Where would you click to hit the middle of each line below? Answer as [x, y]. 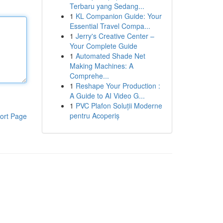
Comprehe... [89, 76]
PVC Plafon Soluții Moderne [119, 106]
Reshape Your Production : [118, 86]
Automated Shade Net [110, 56]
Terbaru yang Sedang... [107, 6]
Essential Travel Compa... [110, 26]
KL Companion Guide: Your [118, 16]
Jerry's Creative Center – [115, 36]
